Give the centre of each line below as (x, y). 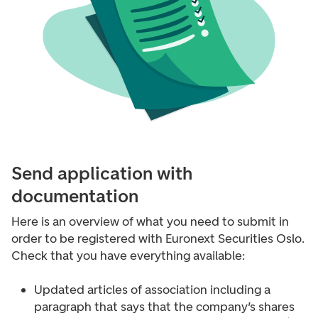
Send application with (102, 173)
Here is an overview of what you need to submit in (150, 221)
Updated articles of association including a (152, 290)
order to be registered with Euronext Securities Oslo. (158, 238)
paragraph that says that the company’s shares (164, 307)
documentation (75, 196)
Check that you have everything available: (128, 256)
